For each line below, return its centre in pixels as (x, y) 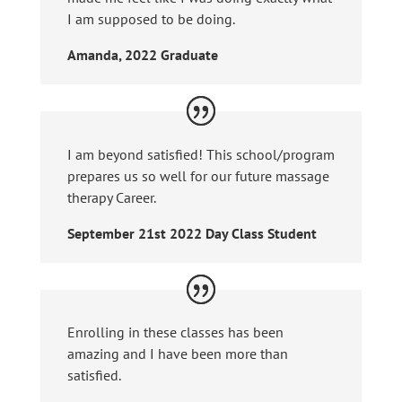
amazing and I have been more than (177, 354)
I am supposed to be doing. (151, 18)
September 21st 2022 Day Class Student (192, 233)
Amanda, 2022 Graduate (142, 54)
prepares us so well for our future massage (198, 175)
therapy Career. (111, 197)
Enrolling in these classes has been (175, 332)
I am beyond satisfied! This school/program (201, 154)
